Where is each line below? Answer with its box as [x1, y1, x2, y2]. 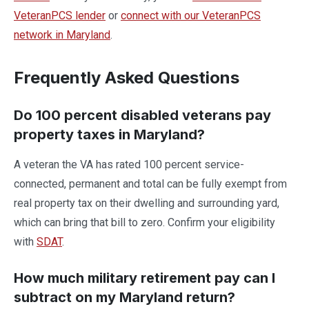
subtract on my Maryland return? [14, 289, 235, 306]
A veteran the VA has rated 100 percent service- [14, 158, 244, 171]
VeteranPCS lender [14, 9, 106, 22]
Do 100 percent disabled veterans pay [14, 107, 271, 123]
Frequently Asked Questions [14, 68, 239, 88]
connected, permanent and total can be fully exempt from [14, 177, 287, 190]
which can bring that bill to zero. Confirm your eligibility [14, 216, 275, 229]
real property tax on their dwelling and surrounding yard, [14, 197, 279, 210]
